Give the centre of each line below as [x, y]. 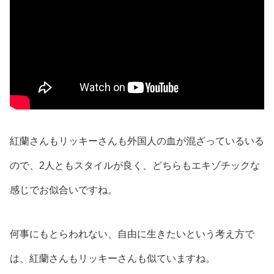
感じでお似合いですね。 [64, 190]
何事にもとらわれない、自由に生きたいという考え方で [132, 234]
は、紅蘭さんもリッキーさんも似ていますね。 [113, 259]
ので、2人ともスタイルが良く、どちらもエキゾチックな [135, 166]
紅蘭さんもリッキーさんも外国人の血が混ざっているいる [137, 141]
